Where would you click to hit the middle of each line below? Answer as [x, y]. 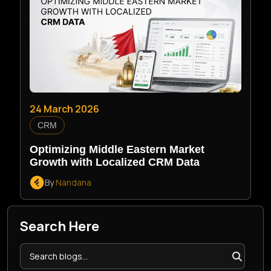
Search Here [60, 226]
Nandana [74, 182]
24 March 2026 [65, 109]
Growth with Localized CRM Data [115, 162]
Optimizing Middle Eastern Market [117, 149]
